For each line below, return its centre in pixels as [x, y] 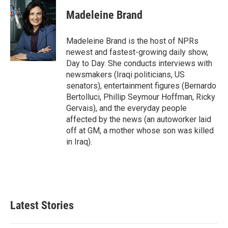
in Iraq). [79, 142]
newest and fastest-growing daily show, [137, 52]
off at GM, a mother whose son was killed [140, 131]
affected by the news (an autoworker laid [139, 119]
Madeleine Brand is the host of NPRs [132, 41]
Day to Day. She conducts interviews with [139, 63]
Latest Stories [42, 205]
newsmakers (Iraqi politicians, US [125, 75]
